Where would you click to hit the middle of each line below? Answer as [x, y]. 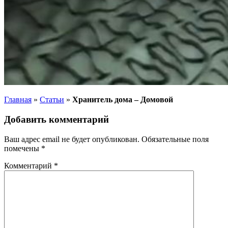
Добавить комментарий [56, 119]
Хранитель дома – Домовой [123, 100]
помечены [23, 148]
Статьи [52, 100]
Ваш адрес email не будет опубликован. [72, 139]
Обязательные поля [175, 139]
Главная [18, 100]
